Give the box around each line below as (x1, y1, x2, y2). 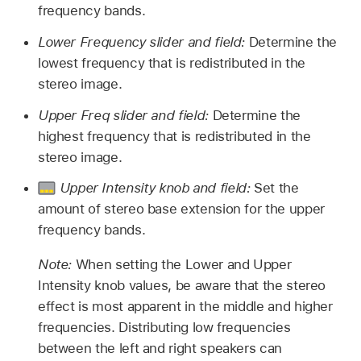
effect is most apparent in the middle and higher (37, 298, 333, 315)
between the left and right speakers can (37, 340, 282, 357)
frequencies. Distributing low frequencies (37, 319, 291, 336)
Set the (254, 180, 299, 197)
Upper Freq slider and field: (37, 106, 213, 123)
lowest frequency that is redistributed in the (37, 54, 305, 71)
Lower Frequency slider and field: (37, 33, 249, 50)
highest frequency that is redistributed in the (37, 127, 311, 144)
